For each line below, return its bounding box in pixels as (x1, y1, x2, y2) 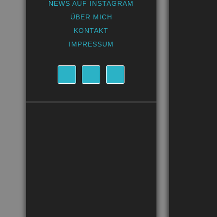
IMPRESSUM (68, 40, 114, 48)
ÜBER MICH (70, 13, 112, 21)
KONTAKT (74, 27, 109, 34)
